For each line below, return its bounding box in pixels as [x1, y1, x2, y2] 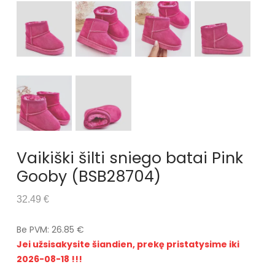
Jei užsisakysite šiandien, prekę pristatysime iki [16, 238, 239, 251]
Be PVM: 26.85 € [16, 223, 84, 236]
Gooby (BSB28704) [16, 166, 161, 188]
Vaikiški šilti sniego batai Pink [16, 147, 243, 169]
